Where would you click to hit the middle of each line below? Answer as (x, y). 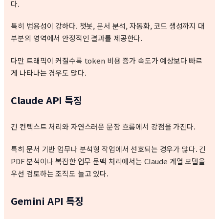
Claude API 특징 (46, 100)
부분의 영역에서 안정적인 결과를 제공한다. (77, 38)
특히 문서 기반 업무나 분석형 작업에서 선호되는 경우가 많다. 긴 (109, 149)
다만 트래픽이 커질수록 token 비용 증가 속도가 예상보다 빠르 (107, 61)
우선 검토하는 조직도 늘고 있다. (60, 174)
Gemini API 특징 (47, 200)
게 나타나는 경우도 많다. (49, 73)
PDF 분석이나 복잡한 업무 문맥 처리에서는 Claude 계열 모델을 (108, 161)
